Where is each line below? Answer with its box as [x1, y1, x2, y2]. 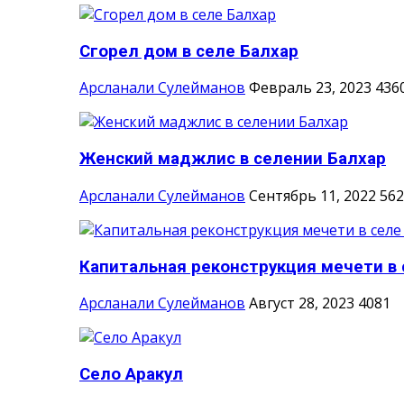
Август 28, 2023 [249, 293, 354, 314]
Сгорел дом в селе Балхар [79, 41, 298, 61]
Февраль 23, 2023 [249, 78, 372, 98]
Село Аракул [79, 364, 183, 385]
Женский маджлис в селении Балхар [79, 149, 386, 170]
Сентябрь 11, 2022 [249, 185, 376, 206]
